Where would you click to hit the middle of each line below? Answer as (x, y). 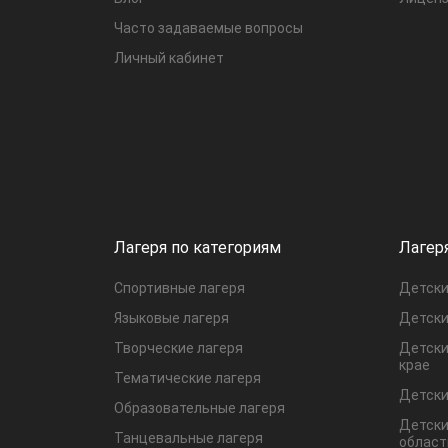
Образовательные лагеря (199, 407)
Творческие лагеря (178, 347)
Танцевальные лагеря (188, 437)
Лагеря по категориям (197, 247)
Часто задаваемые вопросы (208, 27)
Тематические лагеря (187, 377)
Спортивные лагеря (179, 287)
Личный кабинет (169, 57)
